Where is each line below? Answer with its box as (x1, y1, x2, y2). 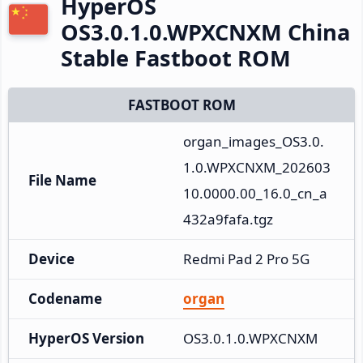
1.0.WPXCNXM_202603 (183, 157, 331, 177)
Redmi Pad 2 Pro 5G (183, 249, 310, 268)
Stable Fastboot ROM (61, 42, 291, 73)
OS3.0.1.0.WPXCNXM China (61, 16, 350, 47)
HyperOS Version (28, 328, 144, 348)
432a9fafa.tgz (183, 209, 273, 228)
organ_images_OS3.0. (183, 131, 324, 151)
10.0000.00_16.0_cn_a (183, 183, 327, 203)
